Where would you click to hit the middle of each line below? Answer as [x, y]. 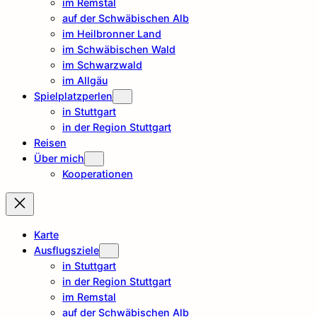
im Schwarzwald [102, 65]
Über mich [59, 158]
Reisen [50, 143]
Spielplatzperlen [73, 96]
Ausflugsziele [67, 250]
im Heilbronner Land [112, 34]
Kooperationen [98, 174]
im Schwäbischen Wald [119, 50]
